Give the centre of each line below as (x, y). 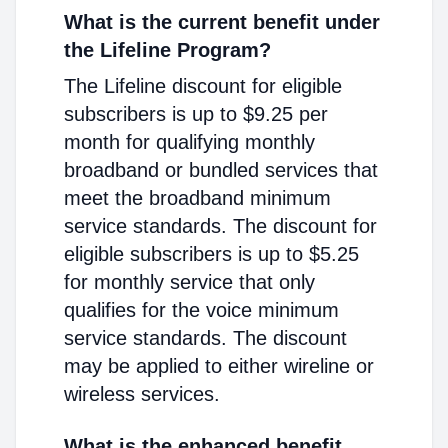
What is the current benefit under (222, 22)
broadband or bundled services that (221, 170)
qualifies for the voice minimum (201, 310)
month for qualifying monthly (189, 142)
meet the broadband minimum (197, 198)
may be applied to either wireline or (219, 366)
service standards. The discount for (220, 226)
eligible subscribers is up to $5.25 (211, 254)
